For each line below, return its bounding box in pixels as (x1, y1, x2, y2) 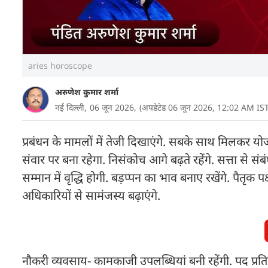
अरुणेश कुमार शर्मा (55, 86, 118, 98)
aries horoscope (28, 60, 92, 71)
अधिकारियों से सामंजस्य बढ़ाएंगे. (22, 187, 160, 203)
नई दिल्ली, (55, 102, 87, 113)
